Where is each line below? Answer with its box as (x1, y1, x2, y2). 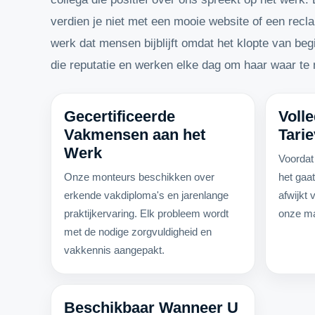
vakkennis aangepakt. (64, 244, 165, 256)
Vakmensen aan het (64, 126, 205, 143)
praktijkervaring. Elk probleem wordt (64, 207, 229, 219)
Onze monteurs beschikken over (64, 171, 214, 183)
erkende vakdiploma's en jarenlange (64, 189, 229, 201)
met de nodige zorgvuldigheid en (64, 226, 212, 238)
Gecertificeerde (64, 108, 175, 125)
